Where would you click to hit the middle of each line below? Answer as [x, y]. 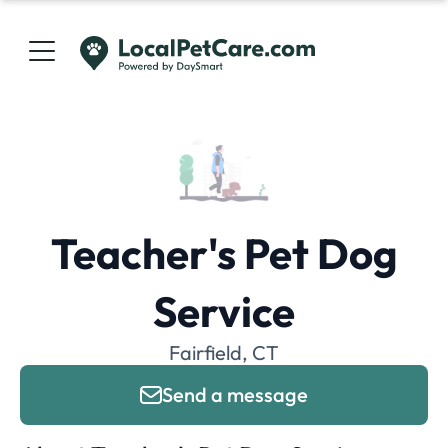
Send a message [235, 394]
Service [224, 311]
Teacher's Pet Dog [224, 253]
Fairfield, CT [224, 352]
